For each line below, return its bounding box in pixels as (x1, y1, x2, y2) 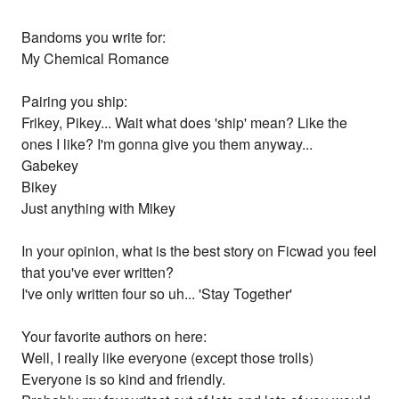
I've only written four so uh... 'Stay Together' (21, 283, 293, 305)
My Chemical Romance (21, 48, 170, 69)
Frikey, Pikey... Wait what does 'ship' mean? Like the (21, 112, 348, 134)
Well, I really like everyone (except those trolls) (21, 347, 314, 369)
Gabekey (21, 155, 79, 176)
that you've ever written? (21, 262, 175, 283)
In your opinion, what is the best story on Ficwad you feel (21, 240, 378, 262)
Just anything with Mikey (21, 198, 176, 219)
